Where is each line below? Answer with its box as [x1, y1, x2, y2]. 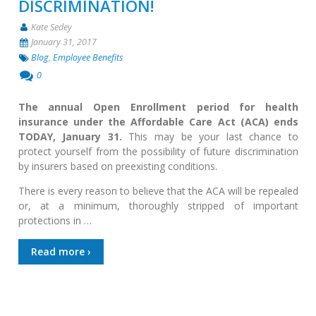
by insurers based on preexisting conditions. [18, 159, 217, 174]
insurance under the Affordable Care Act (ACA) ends [18, 115, 298, 129]
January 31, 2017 [29, 36, 97, 49]
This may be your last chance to [128, 130, 298, 144]
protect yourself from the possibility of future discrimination [18, 145, 298, 159]
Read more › [30, 245, 91, 259]
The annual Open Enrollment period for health [18, 100, 298, 114]
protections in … [18, 214, 92, 228]
